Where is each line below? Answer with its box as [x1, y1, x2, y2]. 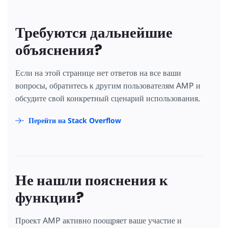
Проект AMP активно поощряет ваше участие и [15, 215, 182, 226]
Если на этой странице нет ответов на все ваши [15, 67, 181, 79]
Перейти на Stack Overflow [28, 116, 121, 126]
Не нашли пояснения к [15, 170, 168, 191]
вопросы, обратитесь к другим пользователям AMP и [15, 80, 201, 92]
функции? [15, 187, 84, 208]
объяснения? [15, 40, 102, 61]
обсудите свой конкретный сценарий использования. [15, 93, 200, 104]
